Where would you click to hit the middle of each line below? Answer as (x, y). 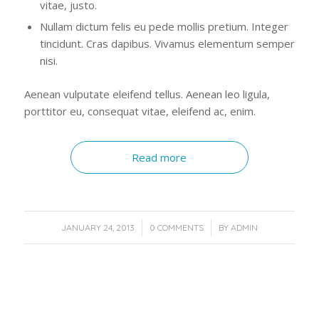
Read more (159, 158)
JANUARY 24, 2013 (98, 228)
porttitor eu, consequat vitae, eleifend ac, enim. (140, 111)
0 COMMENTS (176, 228)
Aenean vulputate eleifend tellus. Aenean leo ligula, (147, 94)
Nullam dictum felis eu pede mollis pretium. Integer (164, 27)
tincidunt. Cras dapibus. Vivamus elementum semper (167, 44)
